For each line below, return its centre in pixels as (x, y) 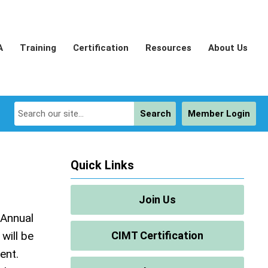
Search (156, 114)
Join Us (157, 200)
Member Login (219, 114)
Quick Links (102, 165)
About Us (228, 48)
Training (38, 48)
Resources (168, 48)
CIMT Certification (157, 235)
